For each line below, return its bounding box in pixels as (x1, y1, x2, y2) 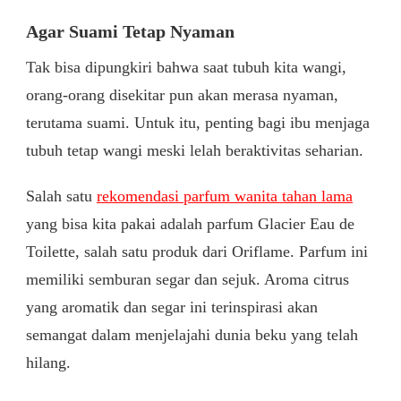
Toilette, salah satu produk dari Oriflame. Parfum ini (26, 243, 368, 261)
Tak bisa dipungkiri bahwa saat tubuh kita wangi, (26, 58, 346, 77)
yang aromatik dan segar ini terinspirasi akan (26, 298, 318, 317)
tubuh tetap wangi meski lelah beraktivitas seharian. (26, 141, 363, 160)
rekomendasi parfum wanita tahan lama (97, 187, 353, 206)
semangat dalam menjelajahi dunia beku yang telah (26, 326, 358, 345)
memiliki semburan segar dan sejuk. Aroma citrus (26, 270, 349, 289)
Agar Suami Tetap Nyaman (26, 21, 235, 42)
